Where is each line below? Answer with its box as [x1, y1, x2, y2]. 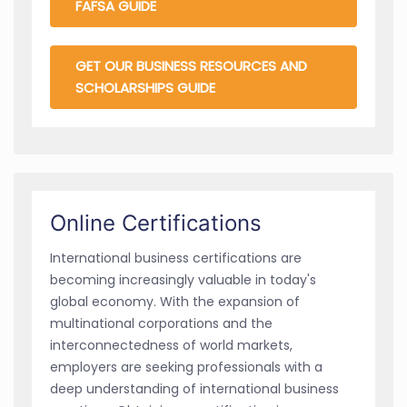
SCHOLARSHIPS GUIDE [75, 77, 215, 97]
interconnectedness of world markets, [50, 335, 293, 354]
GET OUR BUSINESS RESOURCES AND [75, 55, 307, 75]
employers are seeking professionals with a [50, 357, 323, 376]
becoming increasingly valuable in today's [50, 270, 316, 289]
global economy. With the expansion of [50, 292, 300, 311]
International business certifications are [50, 248, 302, 267]
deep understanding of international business [50, 379, 339, 398]
